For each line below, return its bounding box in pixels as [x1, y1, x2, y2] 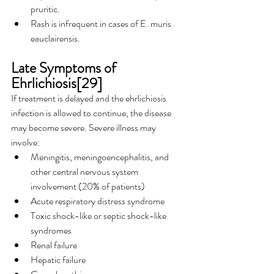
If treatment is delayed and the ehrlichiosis [11, 91, 168, 106]
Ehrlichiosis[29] [11, 73, 102, 94]
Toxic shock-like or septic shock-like [31, 209, 168, 223]
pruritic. [31, 2, 60, 17]
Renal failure [31, 238, 77, 253]
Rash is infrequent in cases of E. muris [31, 17, 173, 31]
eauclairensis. [31, 31, 80, 46]
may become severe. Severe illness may [11, 120, 158, 135]
